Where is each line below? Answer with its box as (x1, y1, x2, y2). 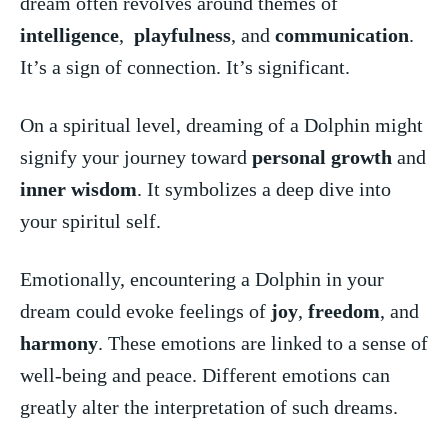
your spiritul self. (20, 209, 161, 232)
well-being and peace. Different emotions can (20, 363, 390, 386)
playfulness (134, 23, 231, 46)
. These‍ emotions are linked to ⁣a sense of (98, 331, 428, 354)
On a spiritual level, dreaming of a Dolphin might (20, 113, 423, 136)
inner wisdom (20, 177, 137, 200)
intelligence (20, 23, 119, 46)
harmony (20, 331, 98, 354)
